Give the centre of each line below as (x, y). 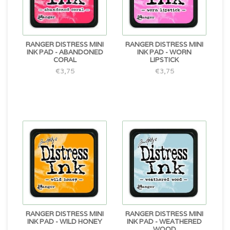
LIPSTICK (164, 60)
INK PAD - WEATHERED (164, 222)
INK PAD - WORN (164, 52)
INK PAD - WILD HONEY (65, 222)
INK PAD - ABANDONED (65, 52)
